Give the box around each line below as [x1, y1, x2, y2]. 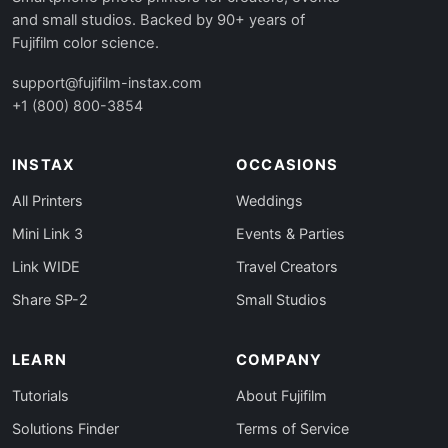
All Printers [12, 192, 83, 209]
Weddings [236, 192, 303, 209]
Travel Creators [236, 258, 338, 275]
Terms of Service [236, 420, 349, 437]
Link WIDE [12, 258, 80, 275]
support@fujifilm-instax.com [12, 74, 202, 91]
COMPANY [236, 351, 323, 369]
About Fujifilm [236, 387, 327, 404]
